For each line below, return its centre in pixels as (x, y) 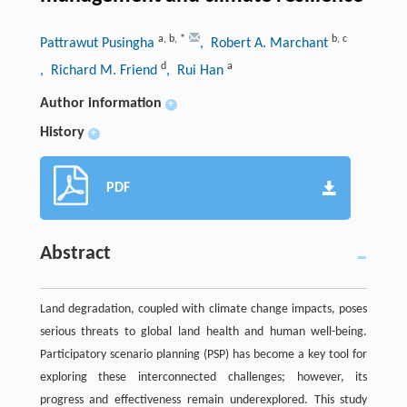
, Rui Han (196, 70)
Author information (100, 103)
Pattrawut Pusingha (99, 43)
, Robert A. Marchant (265, 43)
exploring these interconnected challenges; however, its (203, 377)
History (62, 132)
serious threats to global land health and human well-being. (203, 332)
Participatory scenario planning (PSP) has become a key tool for (203, 354)
